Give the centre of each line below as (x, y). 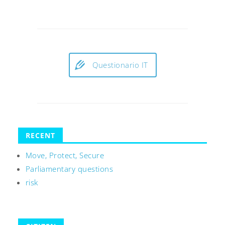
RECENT (40, 136)
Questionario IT (120, 65)
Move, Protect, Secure (65, 155)
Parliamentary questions (69, 169)
